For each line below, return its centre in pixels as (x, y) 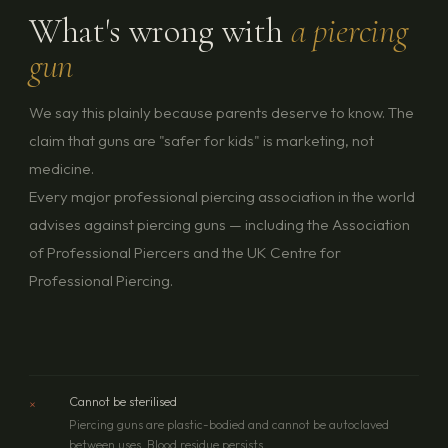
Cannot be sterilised (122, 400)
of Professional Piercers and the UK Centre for (184, 253)
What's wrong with (159, 31)
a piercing (349, 31)
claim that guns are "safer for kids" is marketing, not (201, 141)
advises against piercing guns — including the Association (219, 225)
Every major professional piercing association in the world (221, 197)
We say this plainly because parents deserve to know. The (221, 113)
